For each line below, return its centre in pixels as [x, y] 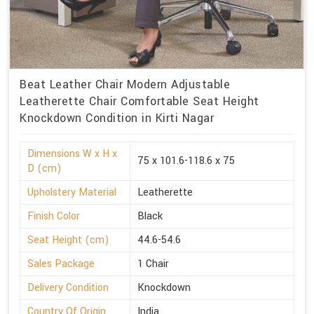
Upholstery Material [72, 192]
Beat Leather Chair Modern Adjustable [125, 84]
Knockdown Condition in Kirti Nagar [117, 118]
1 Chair [153, 264]
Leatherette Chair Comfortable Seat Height [139, 101]
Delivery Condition [68, 287]
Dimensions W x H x [72, 153]
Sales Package [61, 264]
